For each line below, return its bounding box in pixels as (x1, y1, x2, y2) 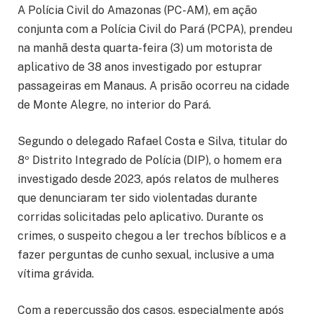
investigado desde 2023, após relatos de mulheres (18, 172, 279, 186)
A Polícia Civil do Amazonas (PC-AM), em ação (18, 4, 257, 18)
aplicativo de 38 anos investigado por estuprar (18, 60, 262, 74)
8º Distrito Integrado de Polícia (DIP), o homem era (18, 153, 282, 167)
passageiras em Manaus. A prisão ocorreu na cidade (18, 79, 289, 93)
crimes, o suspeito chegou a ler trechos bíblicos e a (18, 228, 286, 243)
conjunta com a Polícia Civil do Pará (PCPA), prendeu (18, 22, 292, 36)
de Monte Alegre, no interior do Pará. (18, 98, 211, 112)
